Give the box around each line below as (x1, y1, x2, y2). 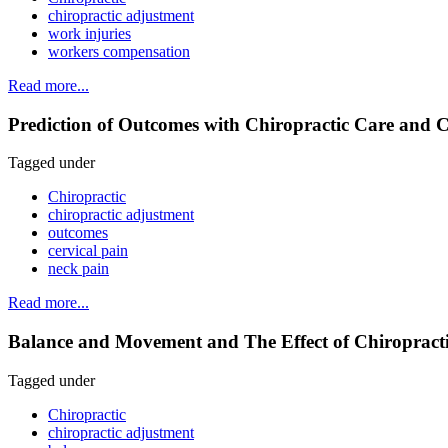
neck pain (48, 260, 109, 278)
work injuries (48, 24, 131, 42)
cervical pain (48, 242, 128, 260)
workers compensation (48, 42, 190, 60)
